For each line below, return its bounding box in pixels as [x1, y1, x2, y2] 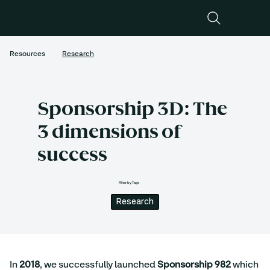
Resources [10, 50, 45, 57]
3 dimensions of [37, 124, 181, 142]
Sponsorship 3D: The [37, 101, 227, 119]
